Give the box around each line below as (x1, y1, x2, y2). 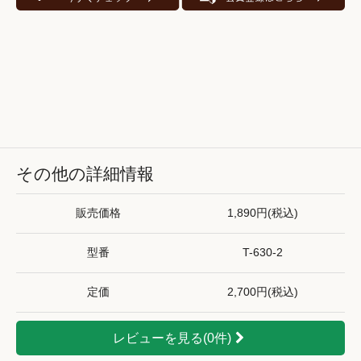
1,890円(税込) (227, 206, 298, 219)
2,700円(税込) (227, 285, 298, 298)
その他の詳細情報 (16, 164, 154, 183)
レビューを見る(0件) (113, 330, 232, 345)
